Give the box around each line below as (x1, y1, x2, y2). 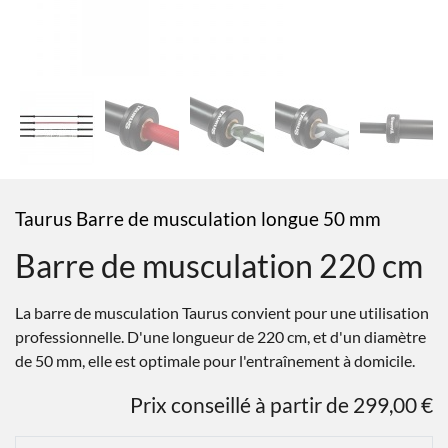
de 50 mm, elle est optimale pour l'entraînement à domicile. (15, 351, 415, 370)
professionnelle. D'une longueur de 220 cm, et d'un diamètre (15, 327, 426, 346)
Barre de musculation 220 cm (15, 246, 423, 285)
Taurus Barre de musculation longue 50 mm (15, 207, 381, 230)
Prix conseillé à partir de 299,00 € (130, 392, 433, 417)
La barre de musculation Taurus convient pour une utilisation (15, 303, 429, 322)
